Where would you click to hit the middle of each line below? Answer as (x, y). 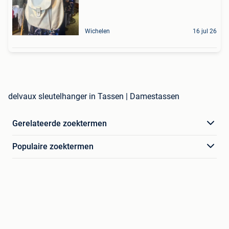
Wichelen (97, 31)
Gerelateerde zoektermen (60, 123)
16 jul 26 (205, 31)
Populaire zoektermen (53, 146)
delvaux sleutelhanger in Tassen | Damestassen (94, 96)
